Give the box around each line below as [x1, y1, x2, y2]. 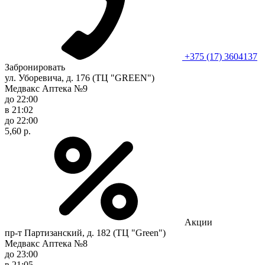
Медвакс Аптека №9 [5, 83, 88, 93]
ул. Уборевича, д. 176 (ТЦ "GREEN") [5, 72, 154, 83]
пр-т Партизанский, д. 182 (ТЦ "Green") [5, 227, 166, 238]
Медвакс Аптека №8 [5, 238, 88, 248]
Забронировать [5, 62, 65, 72]
